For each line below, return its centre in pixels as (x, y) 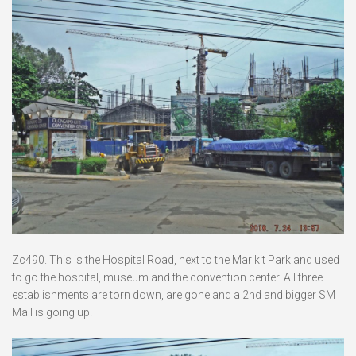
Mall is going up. (52, 313)
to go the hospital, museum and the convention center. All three (167, 278)
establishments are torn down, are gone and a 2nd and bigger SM (174, 295)
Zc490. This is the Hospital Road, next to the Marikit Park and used (176, 260)
